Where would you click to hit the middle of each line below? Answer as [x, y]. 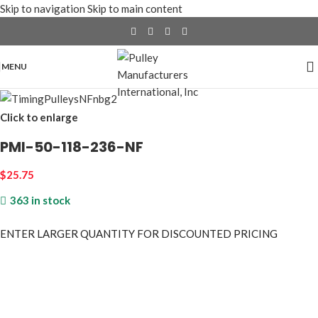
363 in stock [40, 201]
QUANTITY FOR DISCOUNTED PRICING [179, 234]
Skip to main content [135, 9]
